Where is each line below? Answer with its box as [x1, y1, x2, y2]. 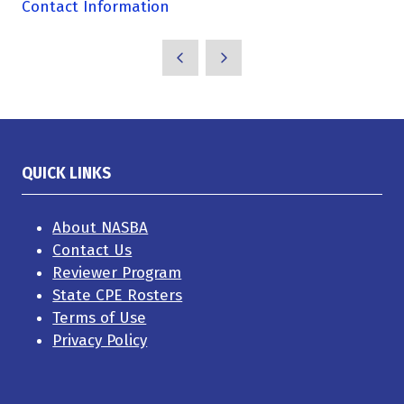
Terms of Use [52, 308, 147, 328]
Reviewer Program [52, 263, 182, 283]
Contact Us [52, 241, 133, 261]
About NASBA [52, 218, 149, 238]
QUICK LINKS [22, 164, 111, 184]
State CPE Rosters [52, 286, 183, 306]
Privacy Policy [52, 331, 148, 351]
